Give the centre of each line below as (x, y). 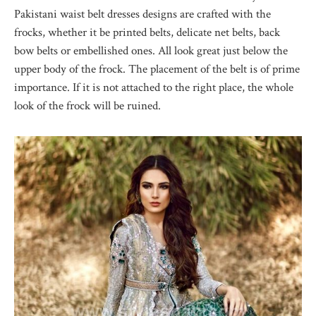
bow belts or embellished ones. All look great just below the (151, 50)
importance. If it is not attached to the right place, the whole (154, 87)
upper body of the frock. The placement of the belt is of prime (157, 69)
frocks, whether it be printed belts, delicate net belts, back (147, 32)
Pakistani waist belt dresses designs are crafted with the (142, 14)
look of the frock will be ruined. (87, 105)
